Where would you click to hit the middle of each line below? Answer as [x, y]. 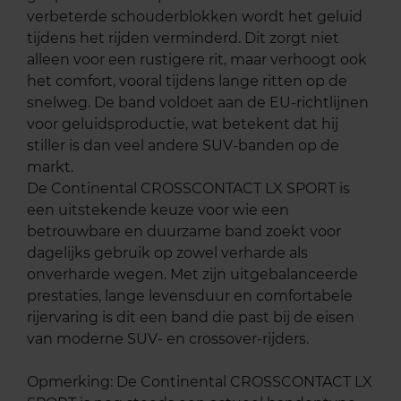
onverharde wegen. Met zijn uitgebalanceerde [192, 274]
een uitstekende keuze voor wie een [158, 209]
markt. [50, 166]
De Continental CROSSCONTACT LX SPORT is [188, 188]
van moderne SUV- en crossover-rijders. [168, 338]
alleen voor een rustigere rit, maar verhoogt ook [197, 59]
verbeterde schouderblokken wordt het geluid [195, 16]
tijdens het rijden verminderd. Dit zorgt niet [183, 38]
